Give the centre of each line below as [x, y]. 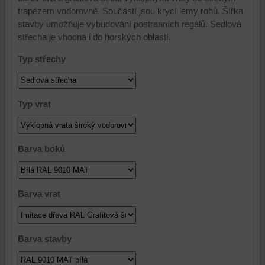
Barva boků [41, 148]
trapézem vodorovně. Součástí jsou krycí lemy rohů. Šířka [130, 11]
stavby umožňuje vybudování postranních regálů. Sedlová [129, 24]
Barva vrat [39, 193]
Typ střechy [41, 59]
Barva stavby [44, 238]
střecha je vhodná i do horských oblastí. [94, 37]
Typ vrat [34, 104]
